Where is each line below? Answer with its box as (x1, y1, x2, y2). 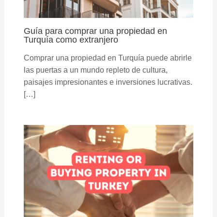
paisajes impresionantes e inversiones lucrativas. (23, 78, 192, 87)
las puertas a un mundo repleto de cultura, (23, 66, 168, 75)
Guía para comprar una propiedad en (23, 26, 167, 36)
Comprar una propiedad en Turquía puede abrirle (23, 54, 192, 62)
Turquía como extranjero (23, 34, 118, 45)
